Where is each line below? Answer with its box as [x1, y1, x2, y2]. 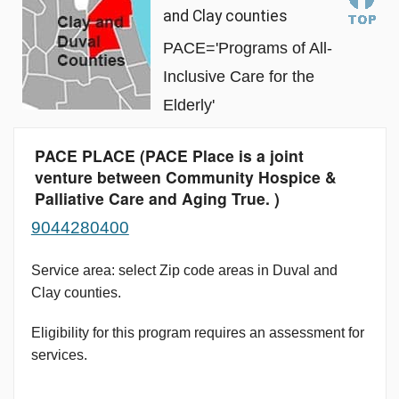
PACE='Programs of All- [162, 38, 332, 58]
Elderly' [162, 95, 215, 115]
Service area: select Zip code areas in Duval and [30, 263, 338, 279]
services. [30, 347, 87, 363]
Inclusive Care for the [162, 67, 314, 86]
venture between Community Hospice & [34, 166, 337, 189]
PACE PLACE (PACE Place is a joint [34, 144, 304, 167]
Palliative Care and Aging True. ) [34, 187, 280, 210]
